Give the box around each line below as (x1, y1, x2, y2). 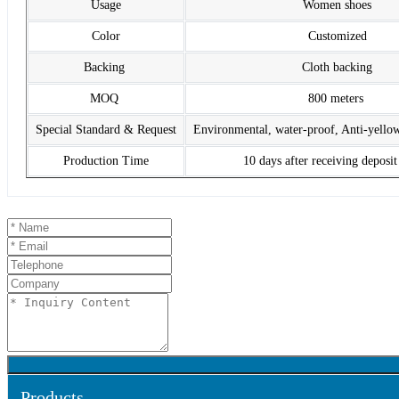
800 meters (307, 92, 367, 106)
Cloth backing (302, 61, 372, 75)
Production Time (63, 154, 149, 168)
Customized (307, 29, 367, 44)
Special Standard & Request (36, 123, 176, 137)
